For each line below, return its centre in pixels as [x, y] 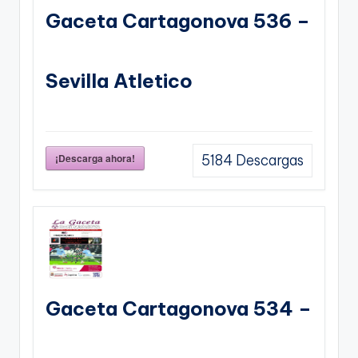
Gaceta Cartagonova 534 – [179, 309]
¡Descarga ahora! [95, 159]
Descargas [268, 161]
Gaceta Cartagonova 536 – [178, 21]
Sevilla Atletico [119, 81]
